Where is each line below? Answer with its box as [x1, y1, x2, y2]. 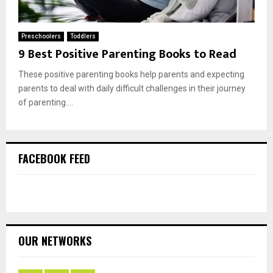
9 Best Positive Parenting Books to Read [18, 43, 236, 65]
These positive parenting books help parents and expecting [18, 69, 244, 79]
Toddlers [70, 32, 96, 40]
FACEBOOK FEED [18, 150, 90, 166]
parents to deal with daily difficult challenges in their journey [18, 83, 246, 93]
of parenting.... [18, 97, 73, 107]
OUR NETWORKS [18, 232, 91, 249]
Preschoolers [21, 32, 61, 40]
